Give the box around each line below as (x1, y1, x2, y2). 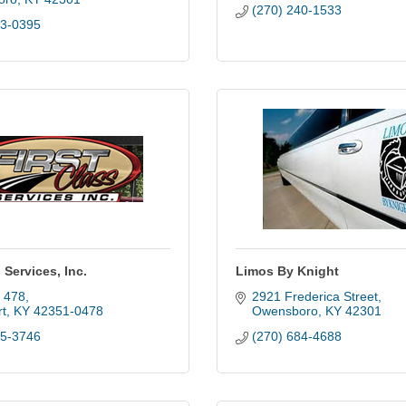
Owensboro (251, 304, 318, 318)
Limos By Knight (236, 264, 339, 278)
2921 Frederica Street (251, 289, 378, 304)
